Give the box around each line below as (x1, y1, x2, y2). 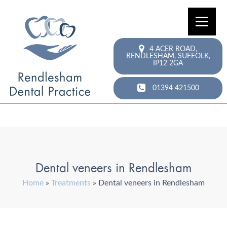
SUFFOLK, (177, 53, 210, 60)
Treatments (51, 179, 91, 187)
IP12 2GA (153, 60, 183, 67)
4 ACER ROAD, (149, 46, 198, 53)
